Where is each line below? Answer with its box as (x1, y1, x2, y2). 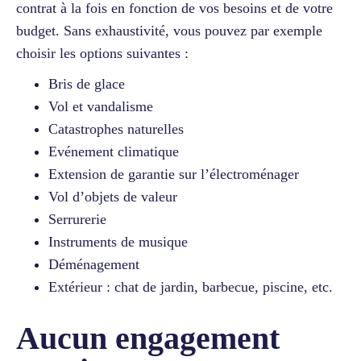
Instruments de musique (48, 233, 188, 250)
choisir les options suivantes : (16, 44, 189, 61)
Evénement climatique (48, 143, 179, 160)
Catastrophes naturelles (48, 120, 184, 137)
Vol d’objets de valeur (48, 188, 177, 205)
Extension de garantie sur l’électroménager (48, 165, 299, 182)
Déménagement (48, 255, 139, 272)
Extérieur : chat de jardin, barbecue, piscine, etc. (48, 278, 333, 295)
